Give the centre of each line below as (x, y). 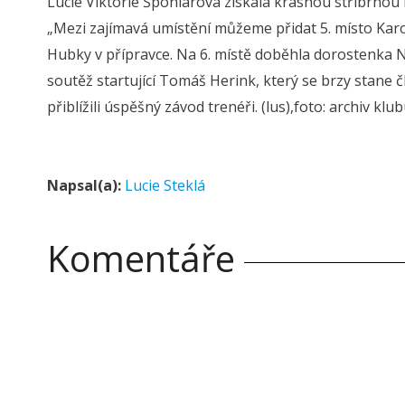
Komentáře (141, 258)
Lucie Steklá (165, 186)
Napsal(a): (84, 186)
